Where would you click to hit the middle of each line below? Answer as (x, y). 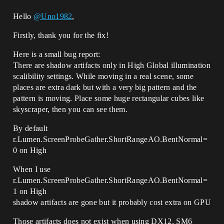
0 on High (30, 150)
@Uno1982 (53, 16)
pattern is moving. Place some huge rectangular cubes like (109, 98)
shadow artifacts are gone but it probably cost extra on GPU (112, 202)
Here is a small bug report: (57, 54)
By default (30, 128)
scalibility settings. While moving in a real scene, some (103, 76)
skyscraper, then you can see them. (70, 109)
